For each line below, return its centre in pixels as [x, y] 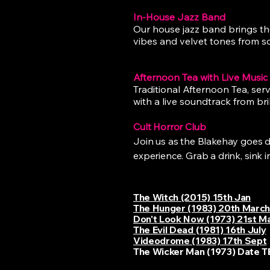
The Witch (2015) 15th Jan [192, 197]
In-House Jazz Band [179, 17]
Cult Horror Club [170, 127]
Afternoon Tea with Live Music [200, 77]
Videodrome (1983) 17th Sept [200, 240]
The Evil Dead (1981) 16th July [200, 230]
